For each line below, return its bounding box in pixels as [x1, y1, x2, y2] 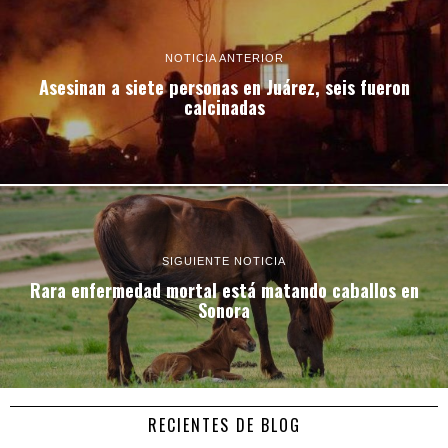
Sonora [198, 296, 250, 324]
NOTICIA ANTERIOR [164, 51, 284, 64]
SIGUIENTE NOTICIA [162, 255, 286, 268]
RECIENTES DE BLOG [147, 412, 301, 437]
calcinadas [183, 92, 265, 120]
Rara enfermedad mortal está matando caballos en [29, 276, 419, 304]
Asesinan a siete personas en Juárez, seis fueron [38, 72, 410, 100]
